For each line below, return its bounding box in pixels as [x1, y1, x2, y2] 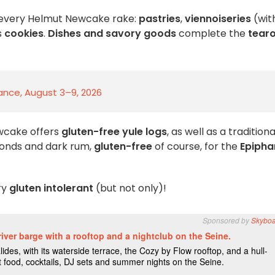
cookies [4, 26, 44, 41]
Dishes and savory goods [48, 26, 176, 41]
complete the [176, 26, 248, 41]
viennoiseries [185, 12, 251, 26]
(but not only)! [93, 181, 166, 195]
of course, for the [152, 139, 240, 153]
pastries [139, 12, 180, 26]
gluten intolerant [9, 181, 93, 195]
